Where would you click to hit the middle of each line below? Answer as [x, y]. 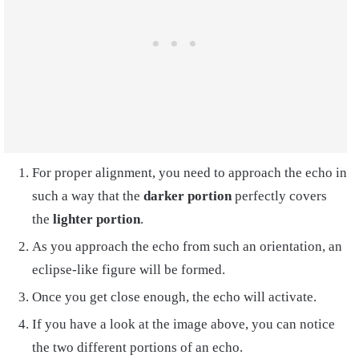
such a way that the [88, 196]
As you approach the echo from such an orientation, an [187, 246]
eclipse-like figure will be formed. [129, 269]
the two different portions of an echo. [137, 347]
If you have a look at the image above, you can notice [184, 324]
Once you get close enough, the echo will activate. [174, 296]
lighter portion [97, 219]
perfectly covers [279, 196]
